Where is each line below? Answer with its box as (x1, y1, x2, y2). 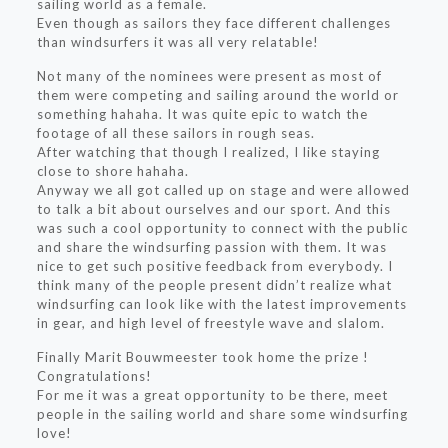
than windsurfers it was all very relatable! (36, 33, 319, 50)
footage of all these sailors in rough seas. (36, 124, 315, 141)
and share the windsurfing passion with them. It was (36, 238, 387, 255)
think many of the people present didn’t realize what (36, 276, 392, 293)
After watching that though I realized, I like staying (36, 143, 380, 160)
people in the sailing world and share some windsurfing (36, 405, 408, 422)
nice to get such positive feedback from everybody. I (36, 257, 393, 274)
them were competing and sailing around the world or (36, 86, 399, 103)
